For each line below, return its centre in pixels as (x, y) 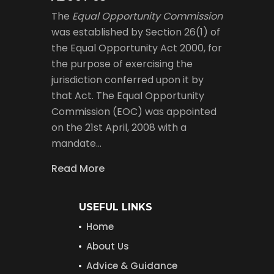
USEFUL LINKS (116, 207)
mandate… (76, 143)
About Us (108, 246)
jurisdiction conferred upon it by (128, 80)
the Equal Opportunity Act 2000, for (137, 48)
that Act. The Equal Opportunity (128, 95)
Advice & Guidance (132, 265)
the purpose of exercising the (122, 64)
